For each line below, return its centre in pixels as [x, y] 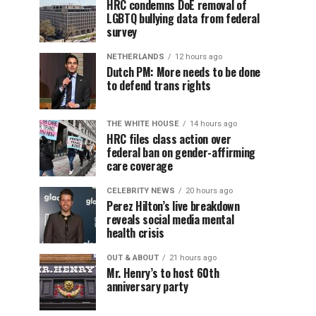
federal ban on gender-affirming [181, 152]
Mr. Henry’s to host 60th [163, 273]
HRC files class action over [169, 139]
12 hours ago [199, 57]
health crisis [135, 233]
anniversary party [147, 286]
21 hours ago [193, 258]
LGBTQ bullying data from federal [183, 18]
